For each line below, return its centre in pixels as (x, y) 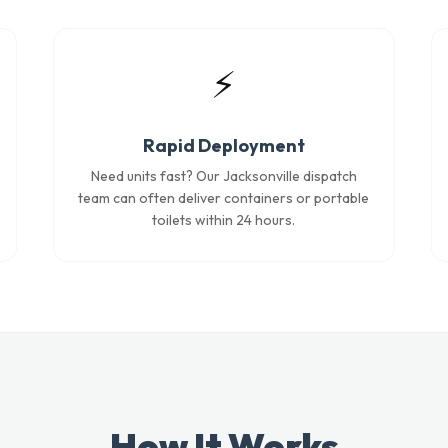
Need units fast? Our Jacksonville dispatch (223, 176)
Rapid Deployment (223, 145)
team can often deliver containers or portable (224, 198)
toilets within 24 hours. (224, 220)
